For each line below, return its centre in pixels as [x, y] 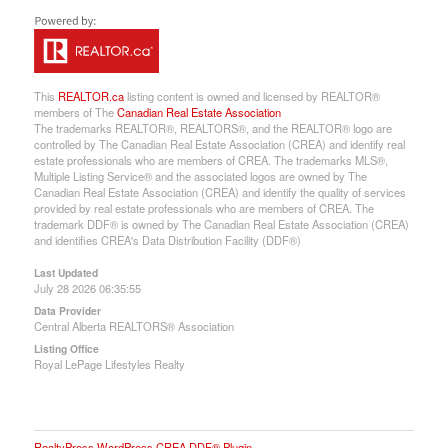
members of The [75, 111]
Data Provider [67, 310]
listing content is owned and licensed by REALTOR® [251, 95]
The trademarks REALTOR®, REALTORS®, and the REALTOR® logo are [212, 127]
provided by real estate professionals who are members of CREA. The [203, 207]
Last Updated [65, 272]
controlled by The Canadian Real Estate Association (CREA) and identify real [219, 143]
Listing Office [66, 348]
